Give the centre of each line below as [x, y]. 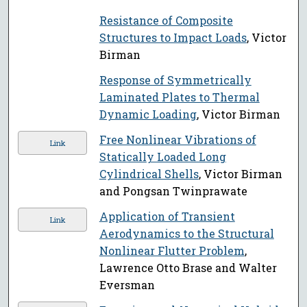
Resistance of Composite [166, 21]
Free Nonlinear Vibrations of [177, 140]
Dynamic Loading [148, 114]
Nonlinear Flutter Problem [172, 251]
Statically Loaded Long [162, 157]
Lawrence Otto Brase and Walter [188, 268]
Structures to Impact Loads [173, 38]
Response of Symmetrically [175, 80]
